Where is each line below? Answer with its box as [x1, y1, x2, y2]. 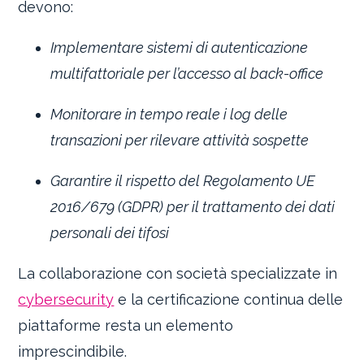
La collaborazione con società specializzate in [18, 265, 338, 283]
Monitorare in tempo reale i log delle [50, 106, 288, 123]
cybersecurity [18, 291, 115, 309]
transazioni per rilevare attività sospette [50, 132, 310, 149]
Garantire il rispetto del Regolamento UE [50, 172, 315, 190]
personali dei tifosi [50, 224, 170, 242]
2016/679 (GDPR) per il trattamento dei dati [50, 198, 336, 216]
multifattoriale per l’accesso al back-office [50, 65, 324, 83]
